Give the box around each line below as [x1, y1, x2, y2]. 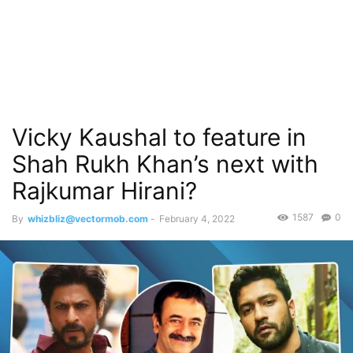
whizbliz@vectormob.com [28, 213, 148, 225]
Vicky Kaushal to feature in [12, 123, 307, 151]
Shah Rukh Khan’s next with [12, 150, 318, 178]
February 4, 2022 [159, 213, 235, 225]
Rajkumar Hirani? [12, 176, 197, 205]
